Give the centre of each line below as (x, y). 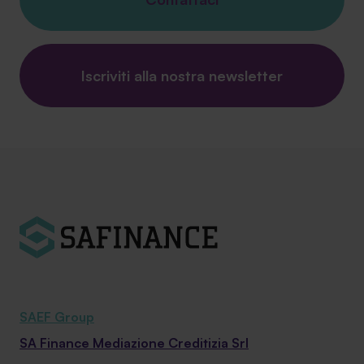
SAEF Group (57, 316)
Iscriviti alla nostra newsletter (182, 75)
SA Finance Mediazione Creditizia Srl (134, 342)
